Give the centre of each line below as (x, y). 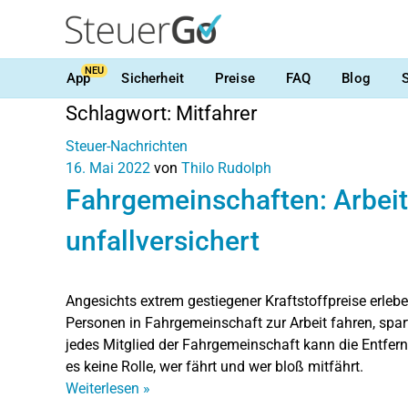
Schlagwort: (121, 113)
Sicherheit (153, 78)
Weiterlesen (104, 388)
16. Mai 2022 (108, 168)
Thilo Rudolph (226, 168)
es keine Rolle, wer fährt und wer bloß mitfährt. (214, 367)
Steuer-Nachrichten (127, 146)
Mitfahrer (216, 113)
